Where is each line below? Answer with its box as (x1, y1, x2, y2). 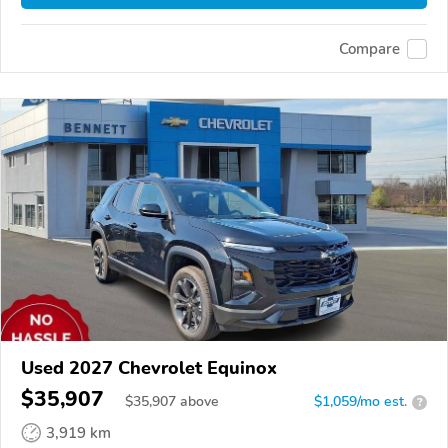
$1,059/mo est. (314, 392, 407, 412)
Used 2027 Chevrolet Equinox (21, 356, 277, 381)
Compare (339, 38, 400, 59)
